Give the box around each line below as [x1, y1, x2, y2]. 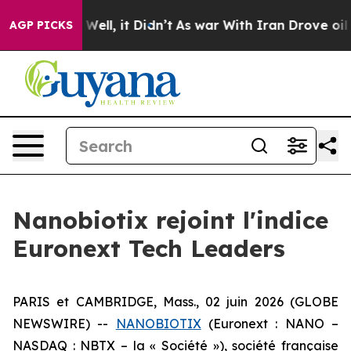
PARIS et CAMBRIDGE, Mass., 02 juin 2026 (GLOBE [13, 294, 338, 309]
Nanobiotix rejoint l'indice [13, 205, 328, 235]
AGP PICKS [9, 18, 73, 32]
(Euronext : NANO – [201, 316, 339, 331]
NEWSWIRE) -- [13, 316, 116, 331]
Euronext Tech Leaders [13, 233, 285, 263]
